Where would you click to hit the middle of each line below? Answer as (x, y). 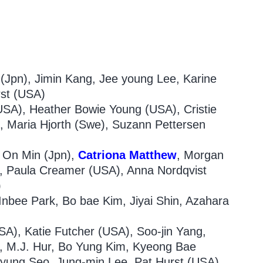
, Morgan (200, 155)
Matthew (153, 155)
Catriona (104, 155)
